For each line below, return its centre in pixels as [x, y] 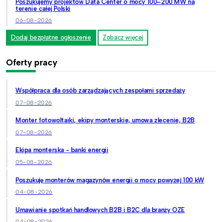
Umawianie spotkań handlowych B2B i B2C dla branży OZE [100, 210]
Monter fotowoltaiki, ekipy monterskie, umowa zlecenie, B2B [105, 120]
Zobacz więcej [123, 38]
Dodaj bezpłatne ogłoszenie [51, 38]
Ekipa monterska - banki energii [62, 150]
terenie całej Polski [43, 8]
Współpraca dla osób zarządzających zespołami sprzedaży [100, 90]
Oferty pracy [32, 62]
